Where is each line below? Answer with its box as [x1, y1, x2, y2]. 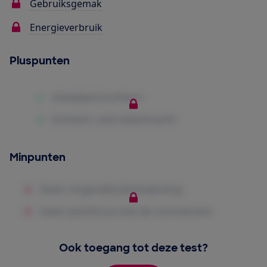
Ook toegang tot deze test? [59, 240, 208, 255]
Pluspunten [10, 54, 70, 69]
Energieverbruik [30, 21, 103, 35]
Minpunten [10, 150, 66, 165]
